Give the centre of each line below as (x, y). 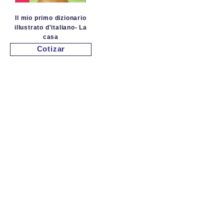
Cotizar (51, 49)
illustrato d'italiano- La (50, 27)
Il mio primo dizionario (51, 18)
